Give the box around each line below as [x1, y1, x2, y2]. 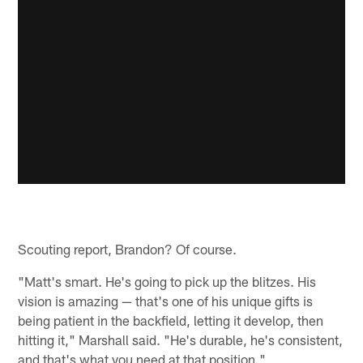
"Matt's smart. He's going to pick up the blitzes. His [18, 273, 317, 290]
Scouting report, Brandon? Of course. [18, 241, 237, 258]
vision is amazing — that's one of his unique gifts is [18, 293, 314, 310]
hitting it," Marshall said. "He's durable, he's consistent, [18, 331, 344, 348]
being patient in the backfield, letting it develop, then [18, 312, 324, 329]
